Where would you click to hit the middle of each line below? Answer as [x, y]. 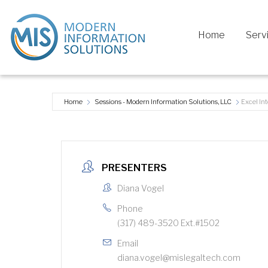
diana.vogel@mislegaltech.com [179, 257]
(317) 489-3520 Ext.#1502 [168, 223]
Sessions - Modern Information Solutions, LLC [163, 102]
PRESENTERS [134, 167]
